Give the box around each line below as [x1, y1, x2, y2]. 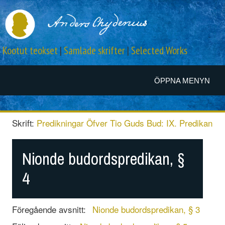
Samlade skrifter [64, 44, 125, 58]
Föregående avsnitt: [12, 202, 88, 215]
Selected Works [131, 44, 187, 58]
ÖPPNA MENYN [154, 76, 210, 85]
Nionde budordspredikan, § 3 [92, 202, 200, 215]
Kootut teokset [3, 44, 58, 58]
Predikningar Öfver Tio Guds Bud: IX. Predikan [36, 116, 212, 129]
